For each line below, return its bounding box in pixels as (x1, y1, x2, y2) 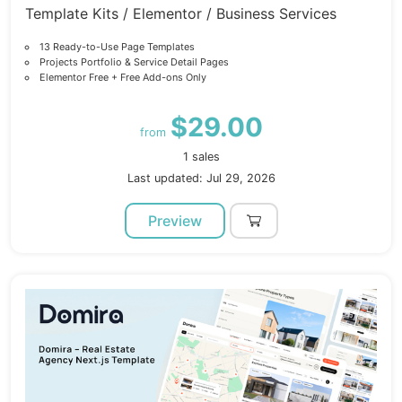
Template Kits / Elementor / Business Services (25, 4, 336, 23)
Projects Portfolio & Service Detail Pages (39, 56, 229, 69)
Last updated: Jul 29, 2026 (127, 171, 275, 186)
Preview (147, 212, 202, 231)
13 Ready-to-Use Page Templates (39, 40, 195, 54)
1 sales (182, 150, 220, 164)
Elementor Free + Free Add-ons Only (39, 71, 206, 84)
